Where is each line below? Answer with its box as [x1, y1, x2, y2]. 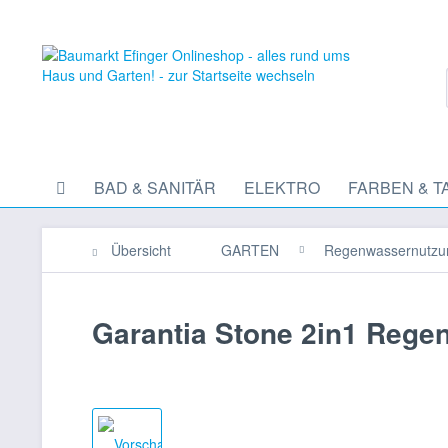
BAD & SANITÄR [94, 176, 216, 199]
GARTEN [221, 240, 279, 260]
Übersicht [111, 240, 171, 260]
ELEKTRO [244, 176, 320, 199]
